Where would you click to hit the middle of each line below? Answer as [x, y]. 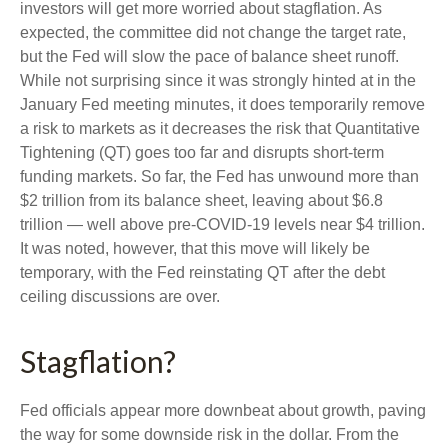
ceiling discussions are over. [120, 297]
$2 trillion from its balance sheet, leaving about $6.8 [201, 201]
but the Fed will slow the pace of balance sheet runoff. [209, 57]
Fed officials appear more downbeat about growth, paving [223, 411]
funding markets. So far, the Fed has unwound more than [219, 177]
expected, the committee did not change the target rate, [213, 33]
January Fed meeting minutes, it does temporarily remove [222, 105]
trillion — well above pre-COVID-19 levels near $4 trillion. [222, 225]
